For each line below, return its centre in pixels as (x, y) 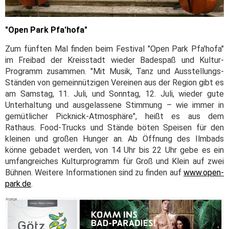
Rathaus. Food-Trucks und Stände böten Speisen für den (114, 127)
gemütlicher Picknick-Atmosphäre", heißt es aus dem (114, 116)
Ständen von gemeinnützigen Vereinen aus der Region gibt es (114, 82)
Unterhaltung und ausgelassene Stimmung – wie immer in (114, 105)
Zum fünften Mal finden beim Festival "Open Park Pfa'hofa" (114, 49)
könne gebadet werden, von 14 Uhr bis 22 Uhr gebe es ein (114, 150)
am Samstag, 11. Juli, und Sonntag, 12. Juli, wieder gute (114, 94)
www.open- (204, 172)
